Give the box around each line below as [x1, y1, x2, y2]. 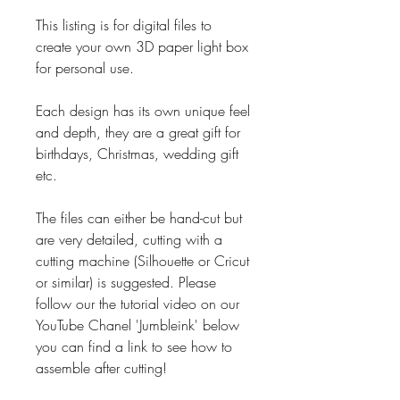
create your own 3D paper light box [36, 36, 248, 56]
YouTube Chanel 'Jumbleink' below [36, 314, 239, 335]
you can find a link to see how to [36, 336, 232, 356]
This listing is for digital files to [36, 14, 212, 35]
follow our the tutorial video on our [36, 293, 239, 313]
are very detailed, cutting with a [36, 229, 222, 249]
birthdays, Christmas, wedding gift [36, 143, 238, 163]
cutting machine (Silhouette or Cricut [36, 250, 249, 271]
